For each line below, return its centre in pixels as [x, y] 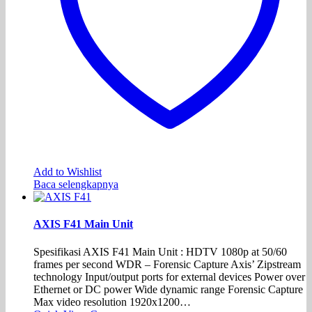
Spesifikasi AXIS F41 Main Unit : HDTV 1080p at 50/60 [160, 251]
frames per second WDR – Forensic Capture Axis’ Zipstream [167, 264]
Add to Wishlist [68, 172]
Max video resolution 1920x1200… [112, 302]
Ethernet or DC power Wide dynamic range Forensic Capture [168, 289]
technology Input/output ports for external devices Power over [169, 276]
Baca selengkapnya [76, 185]
